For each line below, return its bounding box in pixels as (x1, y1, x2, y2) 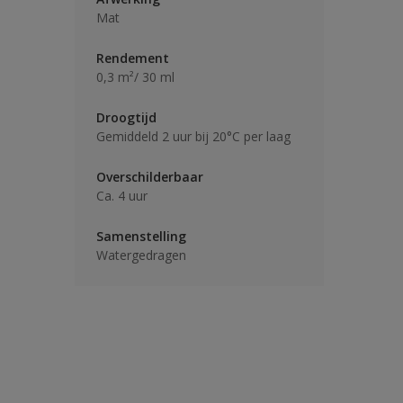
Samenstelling (96, 228, 186, 245)
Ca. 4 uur (96, 187, 148, 204)
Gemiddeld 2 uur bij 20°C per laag (96, 128, 291, 145)
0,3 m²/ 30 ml (96, 68, 175, 85)
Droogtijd (96, 109, 157, 126)
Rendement (96, 49, 169, 67)
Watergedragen (96, 246, 186, 264)
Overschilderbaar (96, 168, 203, 185)
